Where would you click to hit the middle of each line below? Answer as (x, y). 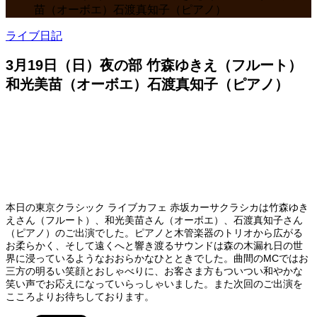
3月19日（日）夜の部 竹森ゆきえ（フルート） (154, 65)
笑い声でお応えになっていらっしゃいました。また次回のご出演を (154, 284)
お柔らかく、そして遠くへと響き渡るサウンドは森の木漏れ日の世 (154, 246)
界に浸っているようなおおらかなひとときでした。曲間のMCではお (157, 259)
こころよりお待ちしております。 (80, 297)
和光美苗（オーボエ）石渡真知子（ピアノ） (147, 84)
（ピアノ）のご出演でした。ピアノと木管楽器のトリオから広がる (154, 233)
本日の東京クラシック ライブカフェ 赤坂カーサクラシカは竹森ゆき (157, 208)
